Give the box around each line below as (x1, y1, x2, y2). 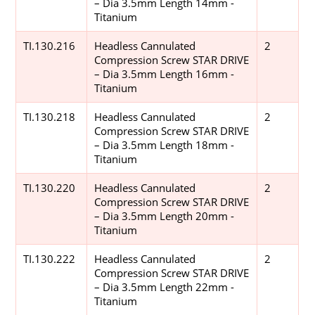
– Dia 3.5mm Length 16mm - (94, 66, 235, 81)
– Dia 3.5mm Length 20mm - (94, 208, 235, 223)
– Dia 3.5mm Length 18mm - (94, 137, 235, 152)
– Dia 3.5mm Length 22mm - (94, 279, 235, 294)
